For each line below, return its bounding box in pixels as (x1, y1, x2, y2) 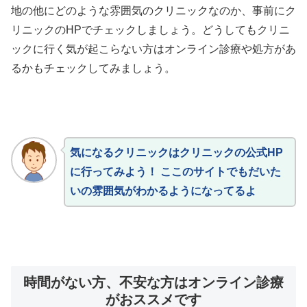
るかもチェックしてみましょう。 (11, 62, 175, 75)
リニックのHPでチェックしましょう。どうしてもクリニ (11, 24, 290, 36)
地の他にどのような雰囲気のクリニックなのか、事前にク (11, 5, 296, 17)
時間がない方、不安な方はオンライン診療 (23, 274, 284, 290)
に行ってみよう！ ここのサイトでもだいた (69, 166, 281, 177)
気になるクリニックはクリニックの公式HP (69, 147, 283, 158)
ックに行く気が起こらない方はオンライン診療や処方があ (11, 43, 296, 56)
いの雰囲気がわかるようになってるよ (69, 185, 256, 197)
